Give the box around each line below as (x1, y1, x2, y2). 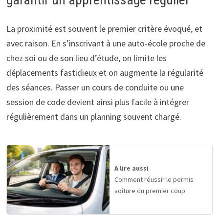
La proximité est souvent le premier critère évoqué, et (6, 23, 202, 35)
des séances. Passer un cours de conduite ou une (6, 82, 184, 93)
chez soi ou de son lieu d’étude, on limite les (6, 52, 167, 64)
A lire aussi (114, 163, 149, 173)
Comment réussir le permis (114, 175, 194, 184)
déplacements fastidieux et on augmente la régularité (6, 67, 203, 79)
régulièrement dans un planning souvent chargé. (6, 111, 181, 123)
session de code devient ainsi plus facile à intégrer (6, 96, 189, 108)
